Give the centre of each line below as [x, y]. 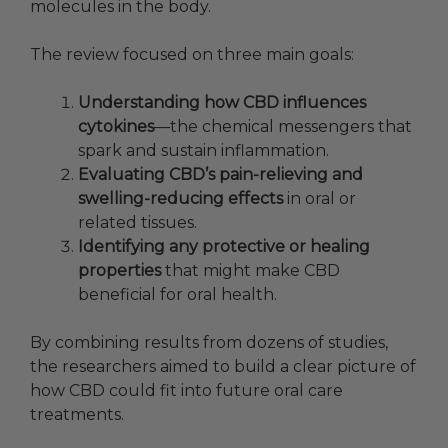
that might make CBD [250, 271]
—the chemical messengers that [283, 127]
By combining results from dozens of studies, [209, 343]
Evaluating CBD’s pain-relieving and [220, 175]
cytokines [116, 127]
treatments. [77, 415]
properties [119, 271]
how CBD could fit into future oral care [186, 391]
